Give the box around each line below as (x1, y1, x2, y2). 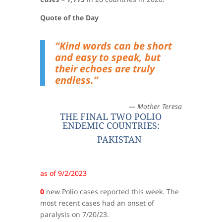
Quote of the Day (40, 12, 99, 22)
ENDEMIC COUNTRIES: (62, 119, 160, 131)
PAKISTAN (97, 133, 142, 145)
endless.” (55, 73, 98, 87)
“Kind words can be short (55, 39, 172, 53)
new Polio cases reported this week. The (44, 186, 179, 196)
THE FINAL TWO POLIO (60, 110, 162, 122)
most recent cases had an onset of (40, 198, 154, 208)
